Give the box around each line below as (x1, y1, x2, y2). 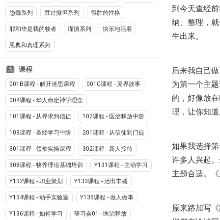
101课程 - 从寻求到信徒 (9, 113, 71, 120)
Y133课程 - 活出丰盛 (74, 178, 128, 185)
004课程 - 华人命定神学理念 (9, 97, 83, 104)
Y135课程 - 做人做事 (80, 194, 134, 201)
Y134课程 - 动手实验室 (9, 194, 69, 201)
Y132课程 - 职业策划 (9, 178, 63, 185)
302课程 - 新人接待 (82, 145, 133, 153)
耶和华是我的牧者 (9, 26, 56, 32)
